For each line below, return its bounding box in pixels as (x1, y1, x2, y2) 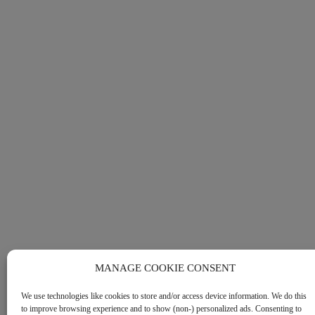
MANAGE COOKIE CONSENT (94, 262, 236, 274)
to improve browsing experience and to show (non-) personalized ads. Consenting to (21, 304, 302, 314)
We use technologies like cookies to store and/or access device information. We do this (21, 291, 307, 301)
